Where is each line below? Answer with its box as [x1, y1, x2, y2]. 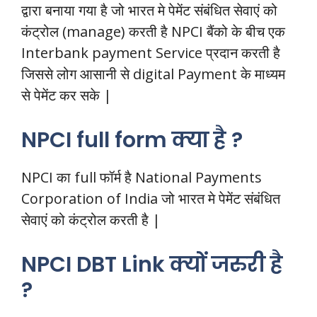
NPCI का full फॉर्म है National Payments [21, 168, 262, 188]
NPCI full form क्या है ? [21, 125, 243, 156]
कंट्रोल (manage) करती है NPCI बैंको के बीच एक [21, 22, 285, 42]
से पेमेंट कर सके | [21, 86, 112, 105]
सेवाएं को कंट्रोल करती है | [21, 210, 161, 230]
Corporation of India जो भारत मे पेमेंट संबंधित [21, 189, 280, 209]
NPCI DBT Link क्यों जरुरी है [21, 250, 283, 280]
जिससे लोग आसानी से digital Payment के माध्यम [21, 64, 285, 84]
